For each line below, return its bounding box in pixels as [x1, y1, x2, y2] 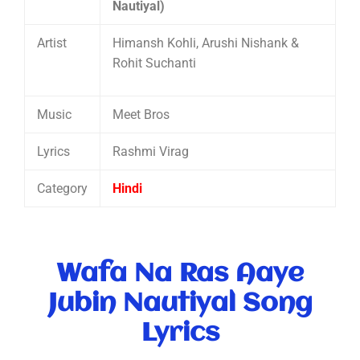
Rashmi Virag [112, 144, 189, 160]
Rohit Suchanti [112, 55, 196, 72]
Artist [37, 35, 67, 51]
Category [37, 181, 88, 197]
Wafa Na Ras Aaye [56, 260, 304, 288]
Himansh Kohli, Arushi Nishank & [112, 35, 299, 51]
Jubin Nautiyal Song [47, 290, 313, 318]
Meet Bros [112, 107, 170, 123]
